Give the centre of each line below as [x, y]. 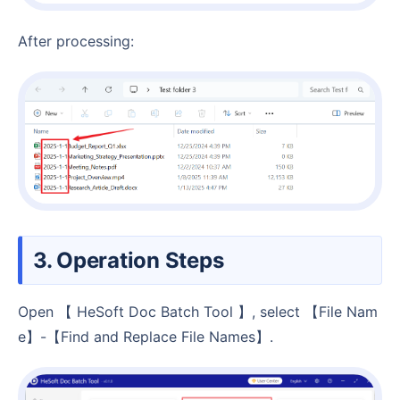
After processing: [81, 41]
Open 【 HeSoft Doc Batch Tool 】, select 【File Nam [23, 312]
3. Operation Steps [137, 261]
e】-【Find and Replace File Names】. [146, 337]
